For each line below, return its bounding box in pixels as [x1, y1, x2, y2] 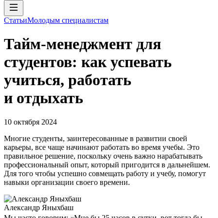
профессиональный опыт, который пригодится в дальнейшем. [4, 160, 210, 169]
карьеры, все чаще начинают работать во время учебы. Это [4, 143, 200, 151]
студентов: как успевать [4, 53, 172, 71]
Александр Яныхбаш [4, 203, 73, 212]
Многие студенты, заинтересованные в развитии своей [4, 134, 187, 143]
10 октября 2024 [4, 117, 57, 126]
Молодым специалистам [27, 16, 109, 24]
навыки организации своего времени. [4, 178, 130, 186]
